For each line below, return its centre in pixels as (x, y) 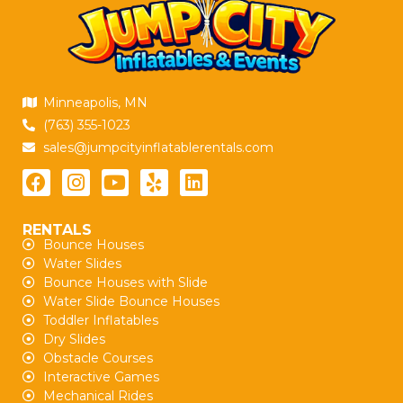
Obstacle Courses (98, 358)
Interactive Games (101, 377)
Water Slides (82, 264)
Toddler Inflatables (100, 321)
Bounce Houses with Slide (125, 283)
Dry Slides (74, 340)
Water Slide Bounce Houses (131, 302)
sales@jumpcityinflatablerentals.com (158, 147)
